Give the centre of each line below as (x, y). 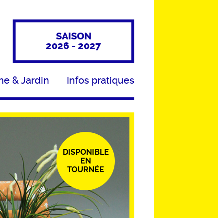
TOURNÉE (86, 170)
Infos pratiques (100, 80)
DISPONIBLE (86, 152)
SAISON (73, 36)
